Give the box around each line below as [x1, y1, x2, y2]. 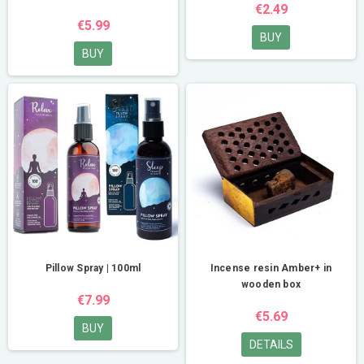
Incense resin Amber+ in [210, 262, 332, 274]
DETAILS [249, 338, 293, 351]
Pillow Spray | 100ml [45, 262, 141, 274]
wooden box [240, 279, 301, 290]
